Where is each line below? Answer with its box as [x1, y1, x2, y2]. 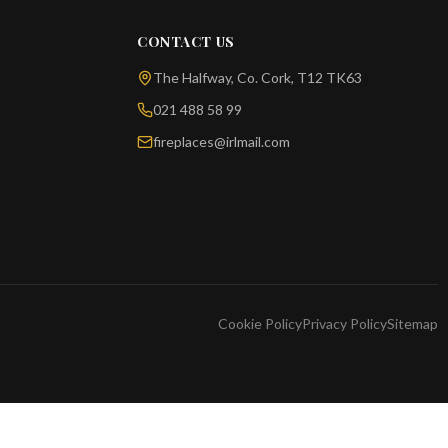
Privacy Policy [302, 315, 387, 332]
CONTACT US [137, 32, 235, 51]
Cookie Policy [218, 315, 302, 332]
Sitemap [387, 315, 438, 332]
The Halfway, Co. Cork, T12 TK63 [153, 69, 362, 86]
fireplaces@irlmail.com [153, 133, 290, 150]
